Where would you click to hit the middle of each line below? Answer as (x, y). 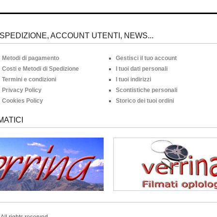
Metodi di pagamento (31, 58)
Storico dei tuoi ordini (145, 101)
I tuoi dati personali (142, 69)
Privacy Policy (22, 90)
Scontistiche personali (147, 90)
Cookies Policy (23, 101)
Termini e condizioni (29, 79)
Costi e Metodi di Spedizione (40, 69)
